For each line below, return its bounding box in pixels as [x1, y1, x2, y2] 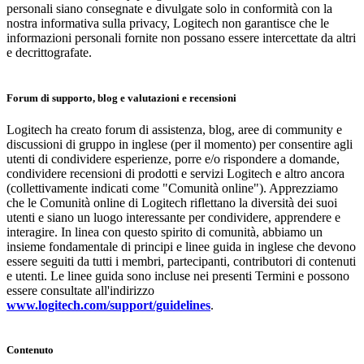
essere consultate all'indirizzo [6, 283, 154, 297]
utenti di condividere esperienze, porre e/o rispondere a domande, [6, 151, 340, 166]
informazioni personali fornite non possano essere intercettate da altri [6, 31, 356, 45]
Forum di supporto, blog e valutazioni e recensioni [6, 91, 236, 104]
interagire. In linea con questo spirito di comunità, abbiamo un [6, 224, 323, 239]
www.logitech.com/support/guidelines [6, 297, 210, 312]
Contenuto [6, 343, 54, 356]
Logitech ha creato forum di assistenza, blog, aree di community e [6, 122, 342, 136]
